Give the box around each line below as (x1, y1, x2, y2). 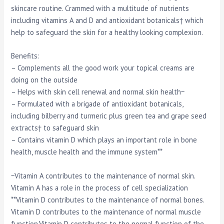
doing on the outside (11, 75, 78, 85)
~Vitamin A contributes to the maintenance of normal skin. (11, 170, 195, 180)
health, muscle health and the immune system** (11, 147, 163, 157)
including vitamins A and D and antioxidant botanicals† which (11, 15, 204, 25)
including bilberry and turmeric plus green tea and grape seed (11, 111, 207, 121)
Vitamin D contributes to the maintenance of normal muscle (11, 206, 201, 216)
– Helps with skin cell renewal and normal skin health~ (11, 87, 185, 97)
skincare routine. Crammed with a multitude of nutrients (11, 3, 189, 13)
